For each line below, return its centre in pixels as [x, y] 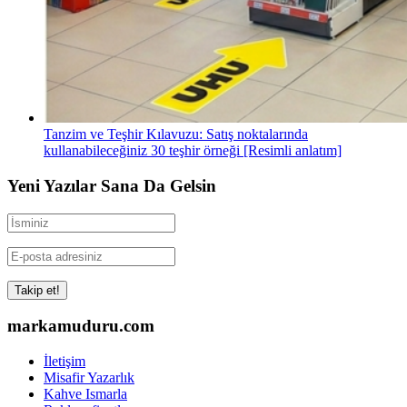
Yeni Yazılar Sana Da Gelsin [112, 185]
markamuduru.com [81, 326]
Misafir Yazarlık [89, 378]
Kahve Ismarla [85, 394]
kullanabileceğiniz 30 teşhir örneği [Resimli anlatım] [193, 151]
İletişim [65, 362]
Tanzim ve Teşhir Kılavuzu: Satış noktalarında [176, 134]
